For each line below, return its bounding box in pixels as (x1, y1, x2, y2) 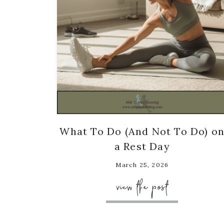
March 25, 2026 (115, 161, 169, 169)
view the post (116, 174, 168, 200)
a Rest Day (114, 140, 170, 153)
